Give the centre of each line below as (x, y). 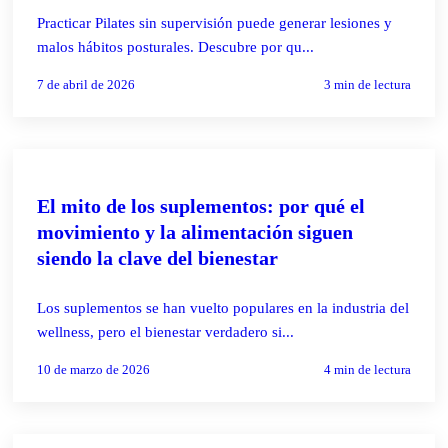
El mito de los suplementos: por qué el (201, 205)
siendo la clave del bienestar (158, 257)
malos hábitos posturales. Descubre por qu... (176, 46)
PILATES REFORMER (100, 174)
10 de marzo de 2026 (94, 369)
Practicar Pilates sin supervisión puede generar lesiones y (215, 22)
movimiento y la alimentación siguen (195, 231)
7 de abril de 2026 (86, 84)
